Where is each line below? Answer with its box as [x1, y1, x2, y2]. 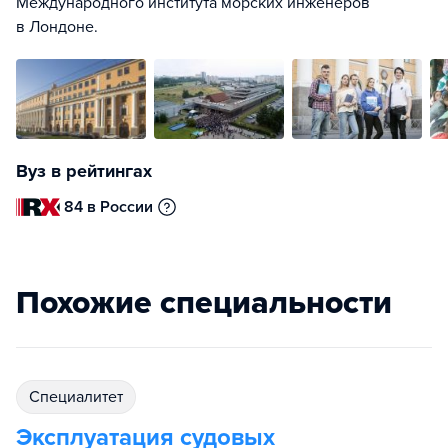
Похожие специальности [16, 284, 392, 322]
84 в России [64, 197, 154, 217]
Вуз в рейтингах [16, 160, 152, 182]
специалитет [40, 387, 123, 407]
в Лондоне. [16, 17, 98, 37]
